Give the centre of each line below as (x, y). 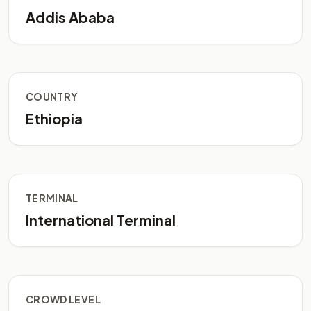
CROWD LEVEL (63, 299)
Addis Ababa (70, 17)
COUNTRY (52, 96)
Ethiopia (54, 118)
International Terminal (101, 220)
